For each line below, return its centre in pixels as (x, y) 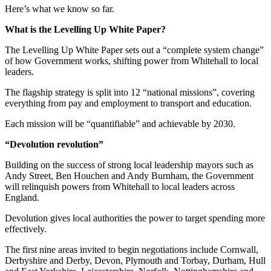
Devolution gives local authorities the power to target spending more (135, 218)
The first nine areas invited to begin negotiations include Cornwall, (132, 249)
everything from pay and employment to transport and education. (128, 103)
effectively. (26, 229)
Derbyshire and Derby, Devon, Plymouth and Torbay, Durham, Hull (135, 260)
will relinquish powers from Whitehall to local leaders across (120, 186)
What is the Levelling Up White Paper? (85, 29)
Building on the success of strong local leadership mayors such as (129, 165)
